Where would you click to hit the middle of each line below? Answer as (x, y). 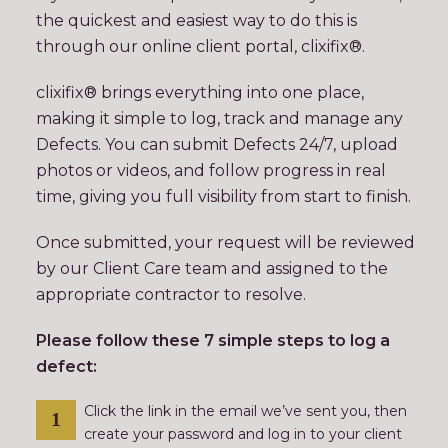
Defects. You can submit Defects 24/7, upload (217, 144)
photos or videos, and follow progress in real (211, 170)
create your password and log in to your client (243, 434)
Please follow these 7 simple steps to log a (213, 340)
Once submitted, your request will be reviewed (225, 242)
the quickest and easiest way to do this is (196, 20)
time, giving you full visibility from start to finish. (223, 196)
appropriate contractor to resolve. (171, 294)
